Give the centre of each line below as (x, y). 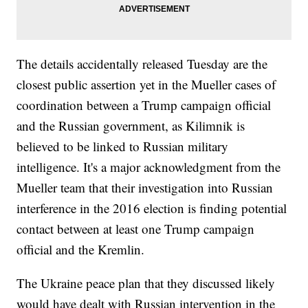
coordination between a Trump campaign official (144, 105)
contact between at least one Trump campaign (136, 229)
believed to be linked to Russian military (123, 146)
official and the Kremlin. (81, 250)
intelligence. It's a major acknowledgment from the (149, 167)
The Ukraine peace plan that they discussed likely (146, 283)
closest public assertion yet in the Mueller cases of (146, 85)
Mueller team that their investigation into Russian (145, 188)
